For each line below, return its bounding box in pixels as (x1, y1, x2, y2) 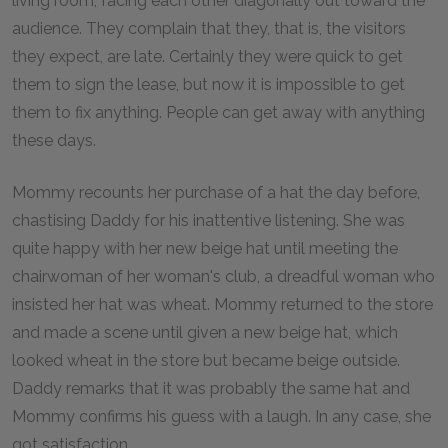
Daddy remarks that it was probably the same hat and (12, 379, 410, 398)
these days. (12, 131, 96, 150)
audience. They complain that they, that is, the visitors (12, 19, 406, 38)
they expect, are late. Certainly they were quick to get (12, 47, 403, 66)
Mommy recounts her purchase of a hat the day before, (12, 183, 420, 202)
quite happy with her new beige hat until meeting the (12, 239, 398, 258)
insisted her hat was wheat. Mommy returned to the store (12, 295, 433, 314)
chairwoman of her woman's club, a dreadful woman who (12, 267, 435, 286)
